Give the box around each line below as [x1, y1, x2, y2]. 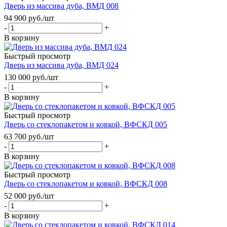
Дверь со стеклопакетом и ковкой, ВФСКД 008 [4, 179, 167, 188]
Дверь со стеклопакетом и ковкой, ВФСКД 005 [4, 120, 167, 129]
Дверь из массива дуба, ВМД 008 [4, 1, 119, 10]
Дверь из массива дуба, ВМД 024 [4, 60, 119, 69]
